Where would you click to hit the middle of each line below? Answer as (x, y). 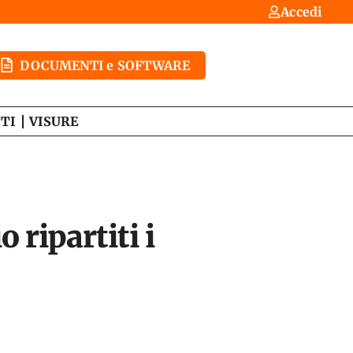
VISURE (54, 121)
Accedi (301, 12)
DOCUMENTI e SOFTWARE (105, 65)
